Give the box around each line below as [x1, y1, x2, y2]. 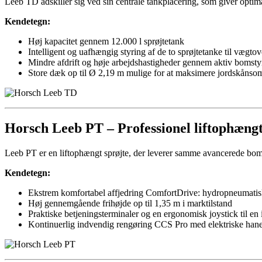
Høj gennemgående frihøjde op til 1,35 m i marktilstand [28, 198, 232, 209]
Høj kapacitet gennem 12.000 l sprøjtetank [28, 36, 184, 47]
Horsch [5, 120, 49, 136]
